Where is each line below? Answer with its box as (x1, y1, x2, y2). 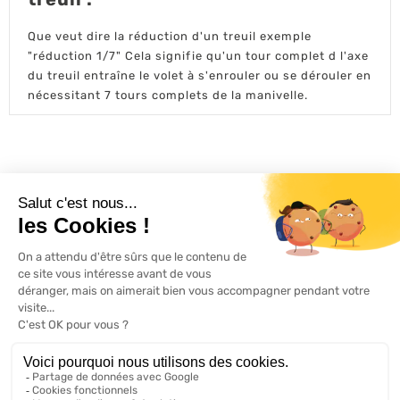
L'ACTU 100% (14, 206, 123, 222)
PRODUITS (14, 235, 97, 251)
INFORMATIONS (14, 293, 136, 309)
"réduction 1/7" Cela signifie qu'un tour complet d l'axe (28, 49, 369, 62)
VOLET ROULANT (122, 206, 258, 222)
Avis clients (294, 381, 366, 395)
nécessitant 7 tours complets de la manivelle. (28, 88, 308, 102)
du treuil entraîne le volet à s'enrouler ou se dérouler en (28, 69, 371, 82)
